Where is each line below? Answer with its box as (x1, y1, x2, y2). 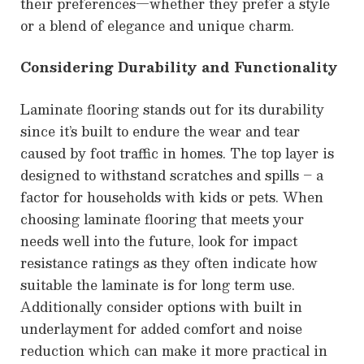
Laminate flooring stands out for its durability (20, 98, 324, 121)
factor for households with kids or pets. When (20, 186, 323, 209)
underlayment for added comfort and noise (20, 318, 302, 340)
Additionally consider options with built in (20, 296, 302, 318)
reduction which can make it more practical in (20, 340, 327, 362)
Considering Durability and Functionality (20, 56, 338, 79)
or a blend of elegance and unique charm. (20, 14, 294, 37)
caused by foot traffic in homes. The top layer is (20, 142, 334, 165)
